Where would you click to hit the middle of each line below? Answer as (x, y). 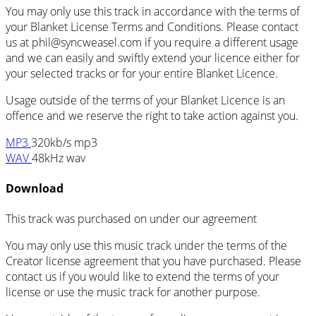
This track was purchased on (78, 219)
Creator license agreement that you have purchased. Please (153, 261)
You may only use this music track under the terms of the (146, 246)
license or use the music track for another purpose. (133, 292)
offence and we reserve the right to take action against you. (152, 115)
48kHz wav (59, 158)
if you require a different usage (220, 42)
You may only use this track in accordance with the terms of (153, 11)
